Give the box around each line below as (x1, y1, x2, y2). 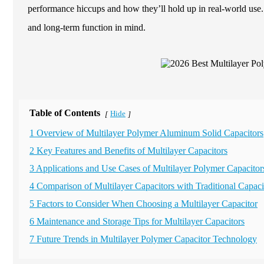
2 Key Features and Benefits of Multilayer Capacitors (29, 146, 227, 156)
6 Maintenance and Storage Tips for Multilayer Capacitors (29, 216, 245, 227)
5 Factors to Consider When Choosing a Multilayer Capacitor (29, 199, 258, 209)
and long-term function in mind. (28, 22, 146, 33)
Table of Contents (29, 108, 100, 118)
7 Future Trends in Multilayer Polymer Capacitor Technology (29, 234, 257, 245)
